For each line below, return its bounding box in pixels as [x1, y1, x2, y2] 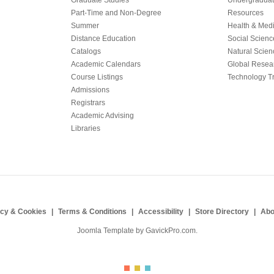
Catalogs [71, 47, 101, 56]
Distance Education [71, 34, 136, 43]
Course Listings [71, 73, 123, 82]
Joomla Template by [76, 226, 146, 235]
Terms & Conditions [57, 207, 127, 217]
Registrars [71, 98, 105, 108]
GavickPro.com [145, 226, 196, 235]
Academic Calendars [71, 60, 141, 69]
